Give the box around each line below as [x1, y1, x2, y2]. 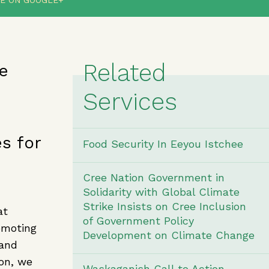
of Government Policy [82, 214, 194, 227]
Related [82, 59, 166, 87]
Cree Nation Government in [82, 171, 225, 184]
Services [82, 88, 177, 116]
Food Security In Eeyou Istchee [82, 138, 243, 150]
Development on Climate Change [82, 229, 255, 241]
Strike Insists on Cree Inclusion [82, 200, 246, 213]
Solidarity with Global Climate [82, 186, 240, 198]
